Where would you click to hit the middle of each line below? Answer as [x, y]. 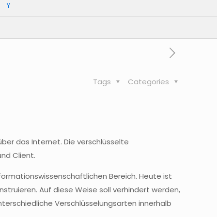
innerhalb [154, 203]
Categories [149, 82]
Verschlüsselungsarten [96, 203]
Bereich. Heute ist [140, 176]
